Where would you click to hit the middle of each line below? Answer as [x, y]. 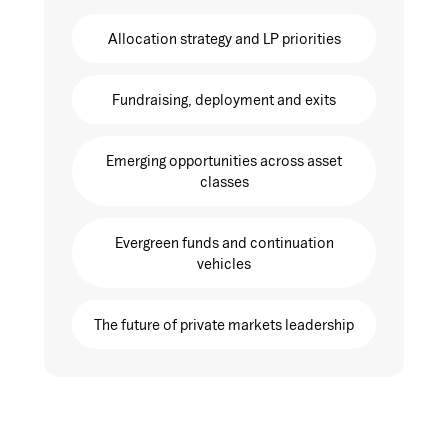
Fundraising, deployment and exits [224, 100]
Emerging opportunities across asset [224, 161]
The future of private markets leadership [224, 325]
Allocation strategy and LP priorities [224, 39]
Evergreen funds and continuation [224, 243]
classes [224, 182]
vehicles [224, 264]
